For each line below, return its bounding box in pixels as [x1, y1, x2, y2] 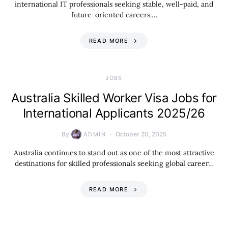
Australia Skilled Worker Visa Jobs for [11, 91, 217, 105]
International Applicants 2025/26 [23, 106, 205, 121]
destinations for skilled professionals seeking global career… [14, 159, 214, 168]
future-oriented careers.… [71, 10, 157, 19]
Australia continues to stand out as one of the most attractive [14, 148, 214, 157]
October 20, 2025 [115, 130, 166, 138]
